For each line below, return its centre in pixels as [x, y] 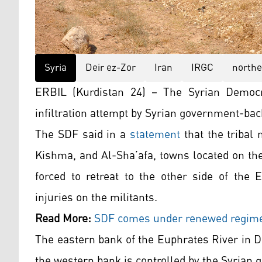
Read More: [63, 219]
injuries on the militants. [96, 198]
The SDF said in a [82, 135]
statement [155, 135]
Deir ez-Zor [111, 68]
